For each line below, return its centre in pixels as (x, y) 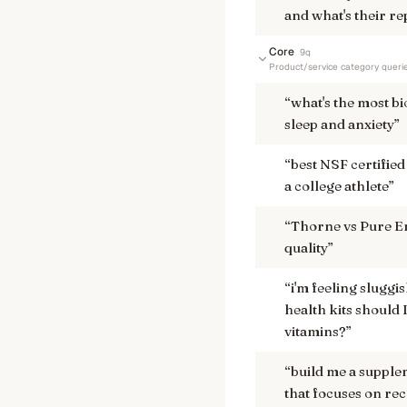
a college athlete (337, 186)
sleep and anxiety (339, 124)
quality (306, 248)
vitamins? (315, 331)
